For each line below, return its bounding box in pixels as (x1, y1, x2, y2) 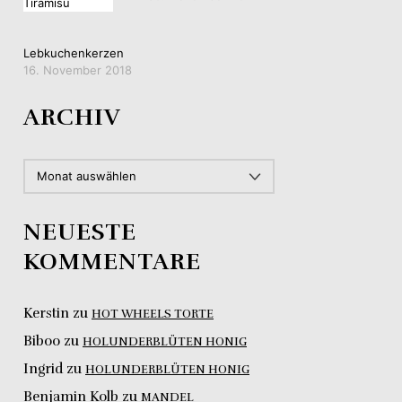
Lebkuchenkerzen (23, 45, 124, 60)
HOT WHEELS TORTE (92, 306, 214, 321)
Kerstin (23, 304, 69, 321)
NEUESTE (23, 216, 136, 247)
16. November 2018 (23, 62, 132, 77)
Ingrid (23, 360, 63, 377)
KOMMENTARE (23, 246, 201, 276)
